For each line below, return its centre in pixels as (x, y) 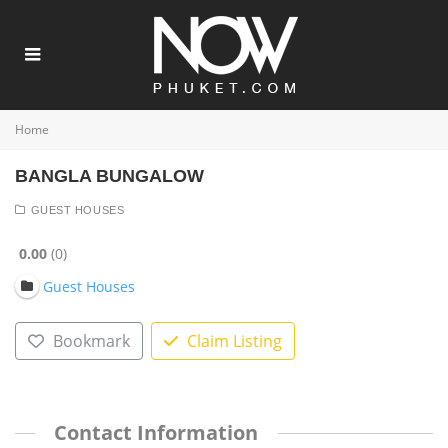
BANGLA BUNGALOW (109, 176)
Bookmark (91, 341)
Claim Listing (234, 341)
